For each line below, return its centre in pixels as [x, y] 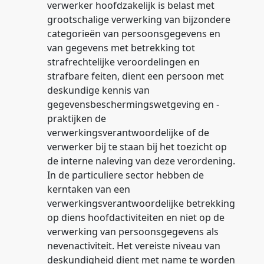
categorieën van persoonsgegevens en [134, 34]
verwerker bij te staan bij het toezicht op [137, 147]
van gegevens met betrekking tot [121, 48]
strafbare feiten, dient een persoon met [136, 76]
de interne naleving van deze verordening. [141, 161]
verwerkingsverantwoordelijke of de [128, 133]
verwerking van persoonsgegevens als [133, 232]
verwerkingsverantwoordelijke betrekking [141, 203]
